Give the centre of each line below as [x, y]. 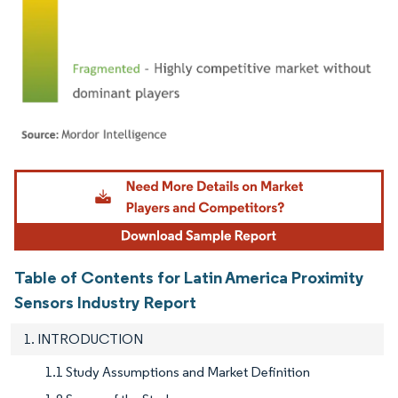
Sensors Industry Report [105, 302]
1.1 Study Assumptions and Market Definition [178, 372]
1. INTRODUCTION [84, 339]
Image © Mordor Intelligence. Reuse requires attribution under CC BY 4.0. [188, 171]
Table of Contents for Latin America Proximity [189, 278]
